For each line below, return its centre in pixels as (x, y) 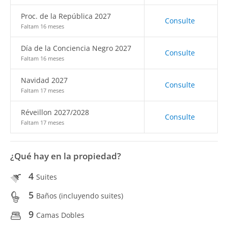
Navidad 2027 (44, 80)
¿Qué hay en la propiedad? (66, 156)
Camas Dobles (60, 215)
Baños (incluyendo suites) (80, 196)
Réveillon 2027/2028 (55, 112)
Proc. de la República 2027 (66, 16)
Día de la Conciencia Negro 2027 (76, 48)
